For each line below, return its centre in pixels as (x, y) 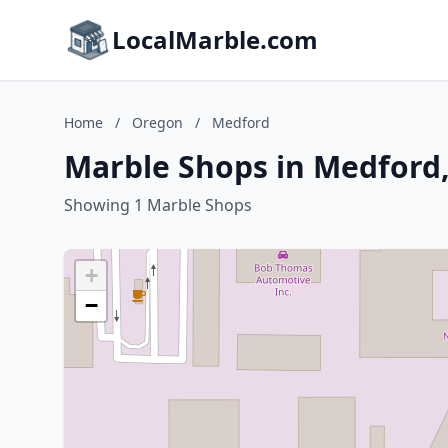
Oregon (157, 122)
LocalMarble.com (215, 39)
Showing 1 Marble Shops (158, 205)
